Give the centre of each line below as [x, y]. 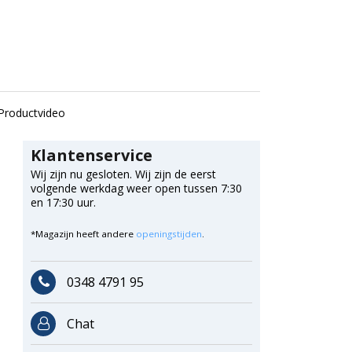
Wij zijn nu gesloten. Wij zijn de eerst [123, 174]
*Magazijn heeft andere [83, 233]
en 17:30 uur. [63, 202]
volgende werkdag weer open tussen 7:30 [136, 188]
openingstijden [169, 233]
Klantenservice [91, 155]
